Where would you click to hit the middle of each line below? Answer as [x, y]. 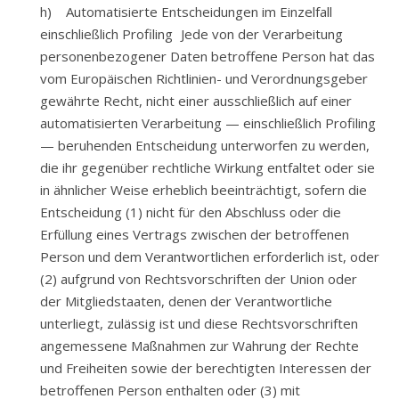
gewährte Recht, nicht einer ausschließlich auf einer [196, 101]
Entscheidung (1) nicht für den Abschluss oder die [191, 212]
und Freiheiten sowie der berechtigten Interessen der [206, 368]
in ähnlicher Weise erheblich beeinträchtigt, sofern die [204, 190]
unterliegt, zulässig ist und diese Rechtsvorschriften [199, 323]
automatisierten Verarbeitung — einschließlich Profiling [208, 123]
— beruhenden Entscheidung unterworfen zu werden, [205, 145]
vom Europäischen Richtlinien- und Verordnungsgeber [204, 78]
